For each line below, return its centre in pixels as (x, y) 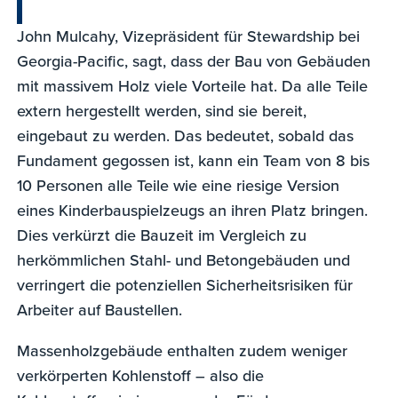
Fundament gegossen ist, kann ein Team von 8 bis (194, 160)
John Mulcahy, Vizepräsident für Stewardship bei (189, 36)
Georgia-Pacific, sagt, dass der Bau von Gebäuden (194, 60)
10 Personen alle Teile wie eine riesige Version (179, 185)
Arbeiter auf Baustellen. (100, 309)
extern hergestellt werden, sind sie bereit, (162, 110)
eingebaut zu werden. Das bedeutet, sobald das (186, 135)
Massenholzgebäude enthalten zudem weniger (183, 350)
